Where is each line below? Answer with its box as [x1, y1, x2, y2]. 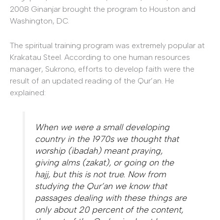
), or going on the [106, 157, 174, 168]
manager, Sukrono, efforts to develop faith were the [10, 64, 194, 74]
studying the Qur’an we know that [35, 181, 167, 192]
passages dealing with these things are [35, 192, 187, 203]
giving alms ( [35, 157, 86, 168]
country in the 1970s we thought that [35, 134, 179, 144]
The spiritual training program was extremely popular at [10, 40, 205, 50]
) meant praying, [98, 145, 163, 156]
